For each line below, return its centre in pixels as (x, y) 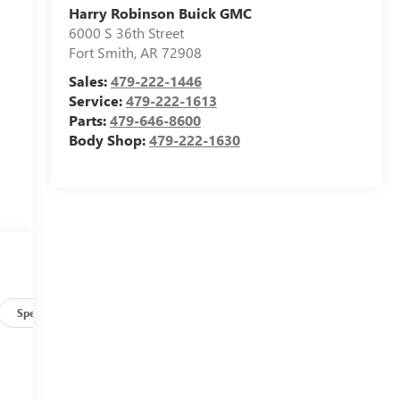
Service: (97, 101)
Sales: (89, 81)
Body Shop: (108, 140)
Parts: (89, 121)
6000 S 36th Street (126, 33)
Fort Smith (101, 53)
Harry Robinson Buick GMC (160, 13)
